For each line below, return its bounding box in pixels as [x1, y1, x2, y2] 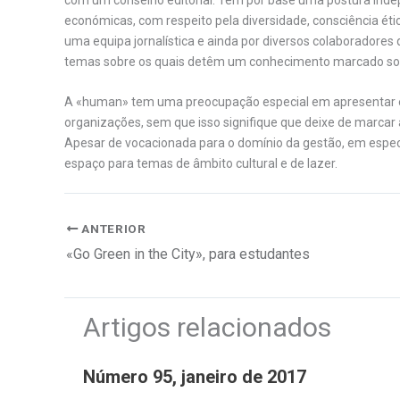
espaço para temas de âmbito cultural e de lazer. [64, 156, 337, 171]
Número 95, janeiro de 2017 [83, 365, 306, 387]
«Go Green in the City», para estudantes [66, 245, 310, 262]
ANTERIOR [78, 221, 146, 236]
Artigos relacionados [83, 311, 331, 343]
